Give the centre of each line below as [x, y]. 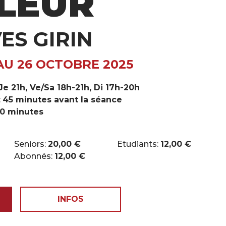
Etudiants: [139, 144]
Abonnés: [34, 156]
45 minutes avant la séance [62, 100]
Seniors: [31, 144]
